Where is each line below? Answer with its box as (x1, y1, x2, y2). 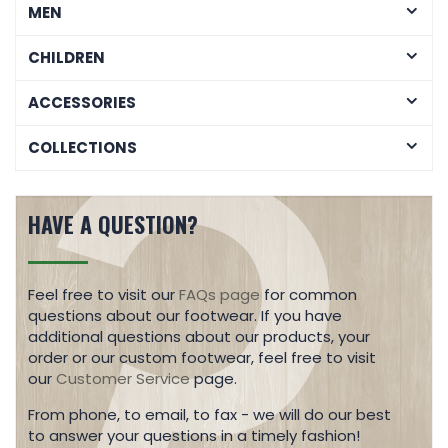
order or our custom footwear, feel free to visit (28, 347, 376, 368)
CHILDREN (28, 47, 105, 68)
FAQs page (179, 284, 260, 305)
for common (260, 284, 357, 305)
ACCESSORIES (28, 92, 136, 113)
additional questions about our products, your (28, 326, 370, 347)
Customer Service (56, 368, 190, 389)
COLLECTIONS (28, 137, 137, 158)
